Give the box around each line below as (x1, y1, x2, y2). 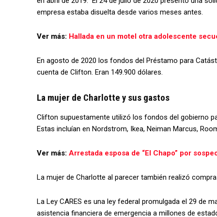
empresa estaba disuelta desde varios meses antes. (37, 7, 203, 16)
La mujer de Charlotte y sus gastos (37, 92, 170, 103)
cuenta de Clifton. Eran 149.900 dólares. (37, 67, 163, 77)
